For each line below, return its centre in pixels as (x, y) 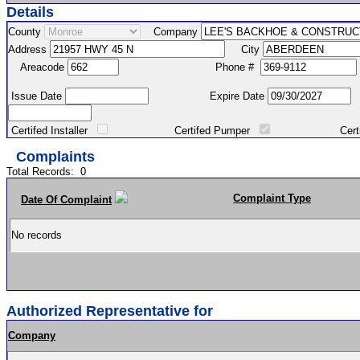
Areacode (38, 67)
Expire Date (208, 96)
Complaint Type (272, 198)
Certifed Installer (51, 131)
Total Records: (43, 172)
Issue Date (37, 96)
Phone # (190, 67)
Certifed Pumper (183, 131)
